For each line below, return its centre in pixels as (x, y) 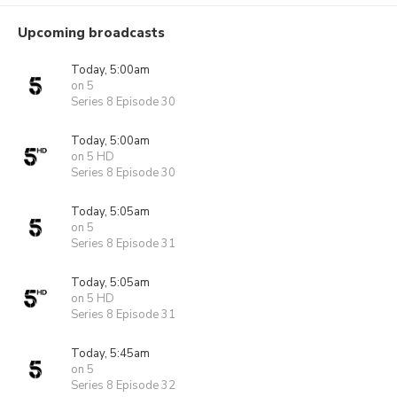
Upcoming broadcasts (91, 33)
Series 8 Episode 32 (123, 385)
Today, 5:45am (110, 354)
